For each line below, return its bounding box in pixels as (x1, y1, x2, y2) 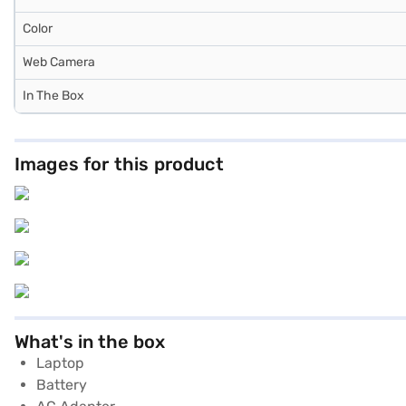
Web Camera (23, 53, 95, 70)
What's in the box (14, 330, 165, 353)
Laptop (36, 353, 84, 372)
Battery (36, 375, 87, 393)
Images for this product (14, 152, 224, 175)
